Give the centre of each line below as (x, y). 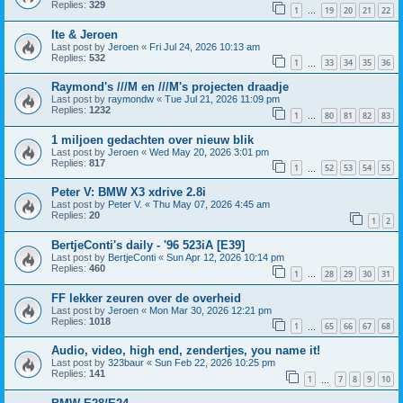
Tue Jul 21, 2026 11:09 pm (222, 99)
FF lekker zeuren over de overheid (146, 298)
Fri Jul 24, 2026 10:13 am (205, 46)
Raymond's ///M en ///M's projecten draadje (170, 87)
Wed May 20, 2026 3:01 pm (209, 152)
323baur (126, 363)
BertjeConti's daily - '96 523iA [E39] (148, 246)
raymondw (131, 99)
